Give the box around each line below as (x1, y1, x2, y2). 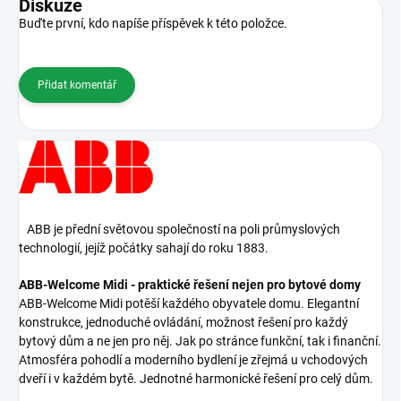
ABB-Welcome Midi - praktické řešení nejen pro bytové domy (19, 277, 361, 292)
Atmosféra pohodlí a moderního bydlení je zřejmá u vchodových (19, 352, 368, 367)
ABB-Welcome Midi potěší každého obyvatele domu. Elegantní (19, 295, 359, 311)
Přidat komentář (38, 78, 116, 91)
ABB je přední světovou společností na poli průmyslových (19, 221, 340, 236)
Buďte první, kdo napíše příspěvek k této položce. (19, 15, 287, 30)
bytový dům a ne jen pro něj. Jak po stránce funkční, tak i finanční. (19, 333, 381, 348)
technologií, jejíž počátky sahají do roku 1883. (19, 240, 269, 255)
